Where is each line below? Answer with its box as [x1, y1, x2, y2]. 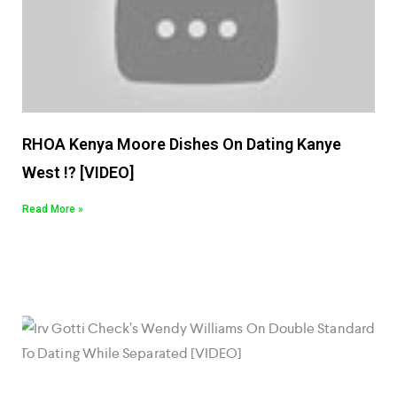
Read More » [22, 203, 83, 216]
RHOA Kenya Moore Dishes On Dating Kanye [22, 135, 341, 154]
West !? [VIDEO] [22, 163, 134, 183]
